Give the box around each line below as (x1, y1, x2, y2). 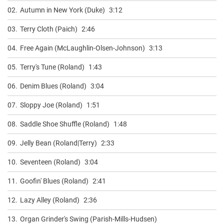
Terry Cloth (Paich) (20, 24, 77, 33)
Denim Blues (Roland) (20, 81, 86, 90)
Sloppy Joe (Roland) (20, 100, 82, 109)
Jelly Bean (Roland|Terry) (20, 138, 97, 147)
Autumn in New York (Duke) (20, 5, 105, 14)
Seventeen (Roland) (20, 157, 80, 166)
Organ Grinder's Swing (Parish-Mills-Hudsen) (20, 214, 157, 223)
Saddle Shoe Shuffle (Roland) (20, 119, 109, 128)
